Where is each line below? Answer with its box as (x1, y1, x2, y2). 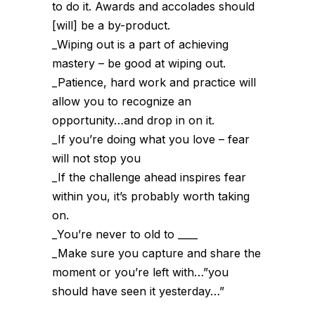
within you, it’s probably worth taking (52, 189, 250, 204)
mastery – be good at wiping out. (52, 56, 226, 71)
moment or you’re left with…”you (52, 265, 229, 280)
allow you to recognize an (52, 94, 191, 109)
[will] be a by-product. (52, 18, 170, 33)
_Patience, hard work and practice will (52, 75, 256, 90)
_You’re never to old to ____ (52, 227, 198, 242)
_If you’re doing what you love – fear (52, 132, 250, 147)
